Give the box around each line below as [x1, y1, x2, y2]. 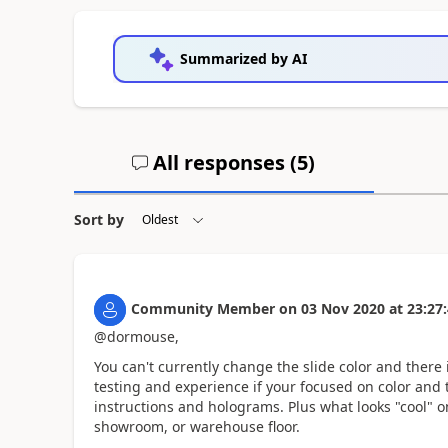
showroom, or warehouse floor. [93, 417, 300, 436]
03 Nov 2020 [300, 298, 385, 318]
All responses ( [148, 148, 298, 176]
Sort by [73, 209, 124, 229]
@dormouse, [93, 326, 179, 346]
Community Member [130, 298, 275, 318]
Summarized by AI [179, 48, 307, 68]
